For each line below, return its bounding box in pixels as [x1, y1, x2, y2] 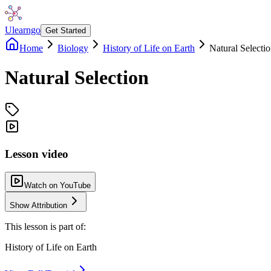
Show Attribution [10, 201, 67, 211]
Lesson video [5, 147, 68, 160]
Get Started [45, 26, 86, 35]
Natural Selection [5, 67, 149, 89]
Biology [57, 43, 88, 53]
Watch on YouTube [24, 181, 91, 191]
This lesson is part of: [5, 221, 86, 232]
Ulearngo [5, 25, 41, 35]
